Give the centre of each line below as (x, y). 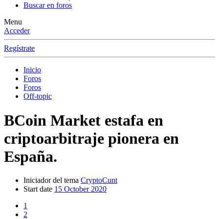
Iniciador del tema (51, 180)
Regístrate (19, 48)
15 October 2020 (80, 189)
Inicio (32, 70)
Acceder (17, 31)
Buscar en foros (48, 5)
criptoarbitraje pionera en (91, 138)
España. (31, 156)
